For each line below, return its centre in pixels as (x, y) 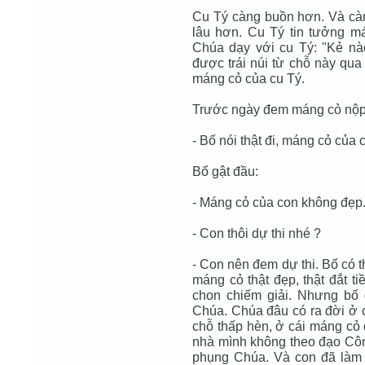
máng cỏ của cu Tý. (248, 78)
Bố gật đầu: (225, 171)
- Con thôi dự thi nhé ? (257, 233)
